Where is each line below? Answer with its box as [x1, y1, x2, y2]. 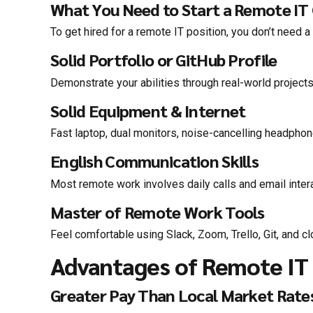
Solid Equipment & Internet [50, 99, 246, 122]
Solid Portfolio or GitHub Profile [50, 49, 277, 71]
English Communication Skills [50, 150, 259, 173]
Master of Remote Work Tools [50, 201, 265, 223]
